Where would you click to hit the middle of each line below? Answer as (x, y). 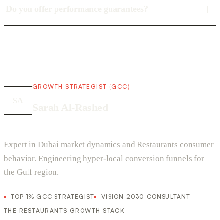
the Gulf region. (31, 172)
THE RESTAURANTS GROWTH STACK (65, 211)
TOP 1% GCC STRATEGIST (53, 197)
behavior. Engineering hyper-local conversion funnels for (104, 159)
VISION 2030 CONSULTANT (146, 197)
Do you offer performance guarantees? (77, 9)
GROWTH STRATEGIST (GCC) (82, 87)
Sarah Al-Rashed (70, 108)
